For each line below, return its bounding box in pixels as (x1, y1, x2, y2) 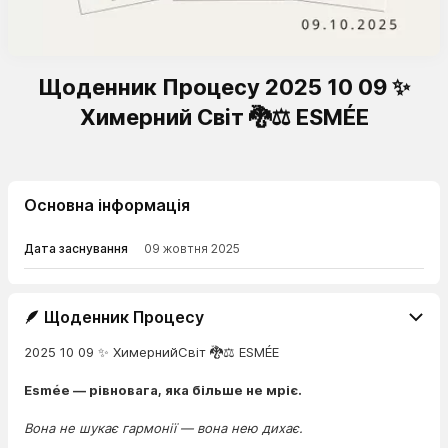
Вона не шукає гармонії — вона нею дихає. (24, 420, 303, 436)
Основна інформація (24, 195, 190, 215)
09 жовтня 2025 (144, 241, 240, 256)
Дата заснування (24, 241, 128, 256)
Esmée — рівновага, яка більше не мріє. (24, 382, 302, 398)
